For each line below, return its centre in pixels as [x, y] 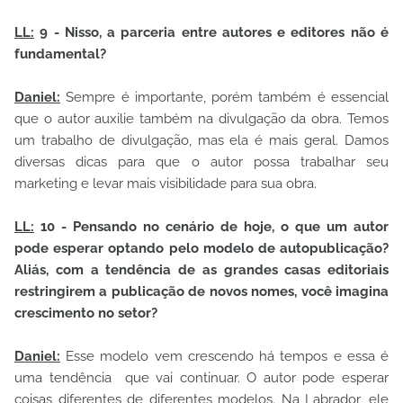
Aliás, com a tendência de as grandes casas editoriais [201, 270]
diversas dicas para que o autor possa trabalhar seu [201, 162]
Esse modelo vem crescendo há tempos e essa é [224, 357]
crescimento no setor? [86, 313]
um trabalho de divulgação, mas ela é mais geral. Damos [201, 141]
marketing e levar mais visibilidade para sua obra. [166, 184]
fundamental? [60, 54]
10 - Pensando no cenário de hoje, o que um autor [211, 227]
